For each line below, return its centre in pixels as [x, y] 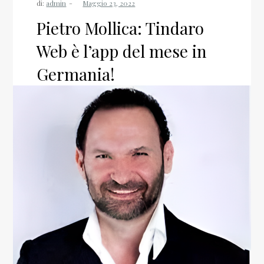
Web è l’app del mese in [122, 51]
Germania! [76, 74]
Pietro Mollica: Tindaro [121, 28]
